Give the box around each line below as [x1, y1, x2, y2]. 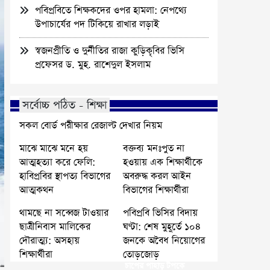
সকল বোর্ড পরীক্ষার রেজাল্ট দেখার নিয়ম [19, 119, 163, 133]
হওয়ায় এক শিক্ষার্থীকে [123, 155, 202, 169]
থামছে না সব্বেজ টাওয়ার [19, 206, 109, 220]
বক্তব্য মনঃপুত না [123, 142, 184, 155]
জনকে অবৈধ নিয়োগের [123, 234, 205, 248]
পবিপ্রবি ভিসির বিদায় [123, 206, 198, 220]
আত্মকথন [19, 183, 54, 197]
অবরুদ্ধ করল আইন [123, 169, 191, 183]
